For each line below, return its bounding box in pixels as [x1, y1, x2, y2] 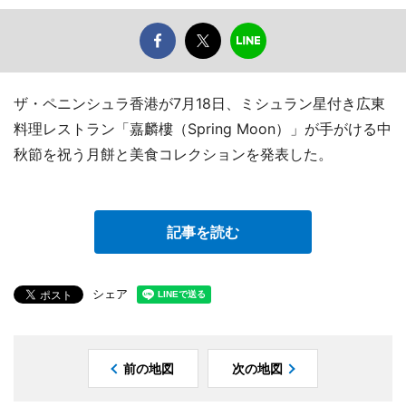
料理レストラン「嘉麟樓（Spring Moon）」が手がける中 [14, 120, 391, 139]
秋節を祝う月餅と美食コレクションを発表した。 [14, 145, 333, 164]
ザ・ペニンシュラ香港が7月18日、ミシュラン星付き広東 [14, 94, 385, 113]
